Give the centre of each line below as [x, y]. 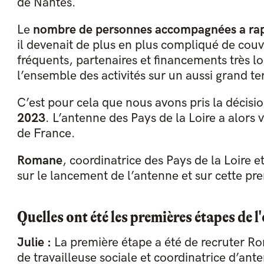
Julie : [34, 243]
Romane [39, 161]
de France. [46, 134]
